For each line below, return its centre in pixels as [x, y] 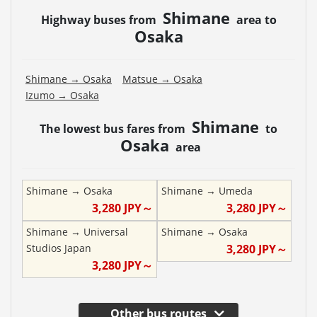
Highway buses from [100, 19]
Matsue [140, 79]
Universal [106, 231]
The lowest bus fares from [114, 128]
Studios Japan [59, 248]
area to [255, 19]
